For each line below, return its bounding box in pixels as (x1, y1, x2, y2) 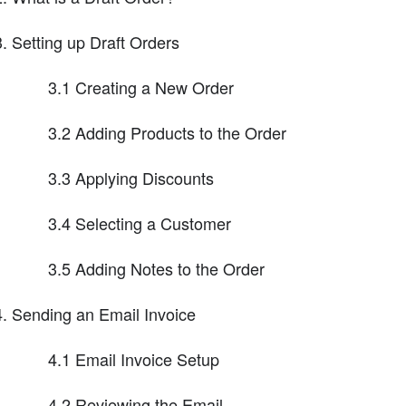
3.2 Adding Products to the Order (47, 121, 286, 145)
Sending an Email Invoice (11, 302, 196, 326)
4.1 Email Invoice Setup (47, 347, 219, 372)
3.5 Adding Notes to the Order (47, 256, 265, 281)
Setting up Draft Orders (11, 30, 179, 54)
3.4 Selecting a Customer (47, 211, 231, 236)
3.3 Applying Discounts (47, 166, 214, 190)
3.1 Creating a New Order (47, 75, 234, 100)
